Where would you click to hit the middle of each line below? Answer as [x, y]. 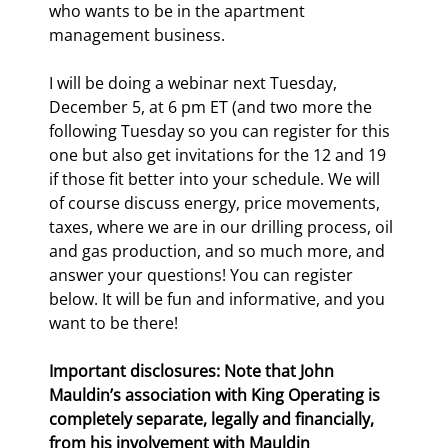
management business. [137, 34]
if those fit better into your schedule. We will [216, 178]
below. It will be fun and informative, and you [219, 298]
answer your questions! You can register [203, 274]
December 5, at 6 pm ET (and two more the [212, 106]
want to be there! [113, 322]
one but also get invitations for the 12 [190, 154]
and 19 [358, 154]
